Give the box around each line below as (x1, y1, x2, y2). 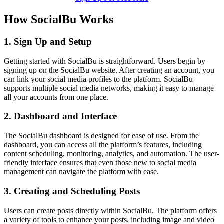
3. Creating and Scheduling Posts (4, 185, 140, 196)
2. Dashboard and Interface (4, 111, 117, 122)
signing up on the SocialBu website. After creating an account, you (4, 65, 214, 74)
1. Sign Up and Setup (4, 36, 92, 47)
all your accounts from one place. (4, 92, 108, 101)
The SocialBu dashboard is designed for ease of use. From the (4, 131, 199, 140)
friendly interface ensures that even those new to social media (4, 158, 196, 167)
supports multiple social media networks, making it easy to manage (4, 83, 214, 92)
